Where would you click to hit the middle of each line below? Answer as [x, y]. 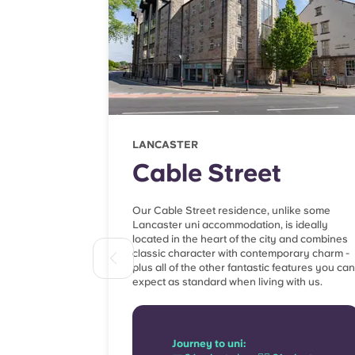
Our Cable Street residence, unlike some [231, 211]
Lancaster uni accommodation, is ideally [230, 225]
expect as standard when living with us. [227, 282]
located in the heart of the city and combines [240, 239]
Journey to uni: [209, 344]
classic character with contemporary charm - [241, 254]
